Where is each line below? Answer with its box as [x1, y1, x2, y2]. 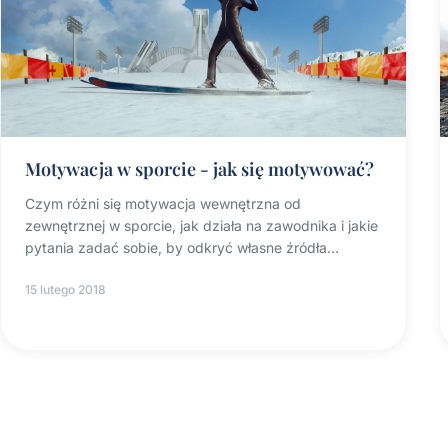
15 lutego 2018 [25, 282, 106, 298]
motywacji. [25, 261, 95, 279]
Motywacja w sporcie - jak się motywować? [25, 157, 374, 182]
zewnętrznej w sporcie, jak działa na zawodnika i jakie [25, 217, 378, 235]
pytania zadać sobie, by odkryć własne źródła [25, 239, 327, 257]
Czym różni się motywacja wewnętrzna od [25, 195, 301, 213]
